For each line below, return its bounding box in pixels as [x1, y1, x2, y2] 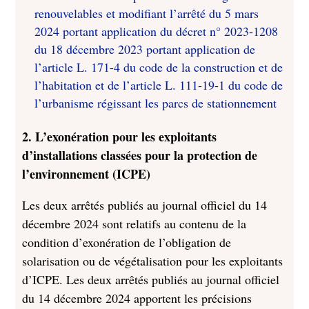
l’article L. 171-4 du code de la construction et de [34, 59, 283, 75]
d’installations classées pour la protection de [22, 146, 258, 164]
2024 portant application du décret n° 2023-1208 [34, 23, 279, 39]
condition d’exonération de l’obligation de [22, 234, 232, 250]
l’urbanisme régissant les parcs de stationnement [34, 94, 277, 111]
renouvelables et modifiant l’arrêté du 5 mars [34, 5, 259, 21]
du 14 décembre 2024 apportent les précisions [22, 290, 252, 306]
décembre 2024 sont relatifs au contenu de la [22, 215, 247, 232]
